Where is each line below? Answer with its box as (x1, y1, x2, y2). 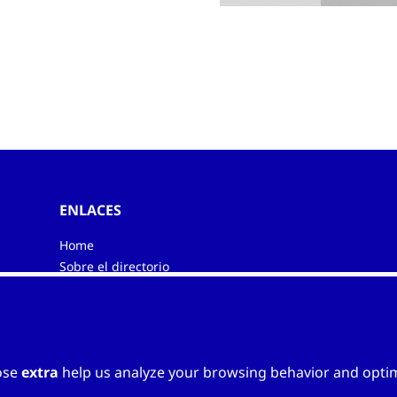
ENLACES (58, 200, 121, 221)
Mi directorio (58, 279, 136, 297)
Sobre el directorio (58, 258, 169, 276)
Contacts (58, 300, 111, 318)
